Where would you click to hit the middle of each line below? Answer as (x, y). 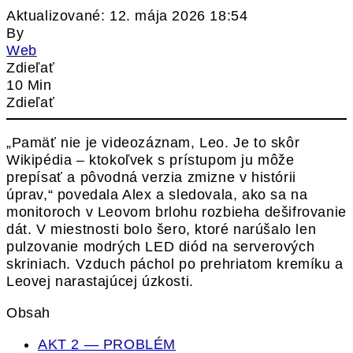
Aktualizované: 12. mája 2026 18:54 (127, 15)
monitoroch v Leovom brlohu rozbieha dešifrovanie (176, 212)
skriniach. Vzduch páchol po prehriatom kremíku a (175, 264)
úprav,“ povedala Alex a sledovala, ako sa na (157, 194)
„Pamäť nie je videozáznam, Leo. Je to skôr (153, 142)
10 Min (29, 85)
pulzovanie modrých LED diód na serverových (161, 246)
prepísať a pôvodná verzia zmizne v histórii (151, 177)
